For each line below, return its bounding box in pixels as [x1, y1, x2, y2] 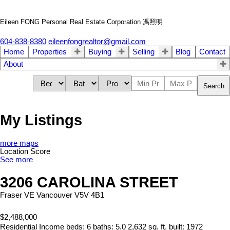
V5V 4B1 [74, 191, 104, 200]
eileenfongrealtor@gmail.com [48, 37, 146, 46]
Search [203, 82, 224, 90]
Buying [88, 48, 111, 56]
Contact [199, 48, 225, 56]
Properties [32, 48, 67, 56]
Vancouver [36, 191, 72, 200]
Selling [132, 48, 155, 56]
